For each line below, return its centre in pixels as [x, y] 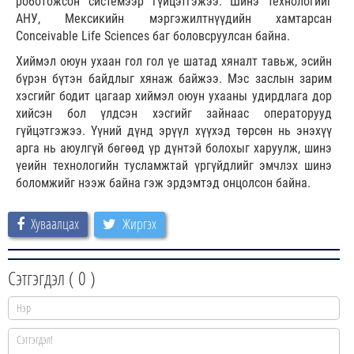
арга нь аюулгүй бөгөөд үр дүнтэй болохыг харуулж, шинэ [174, 149]
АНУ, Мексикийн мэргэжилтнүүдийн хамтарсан [174, 19]
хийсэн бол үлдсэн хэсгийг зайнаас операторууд [174, 114]
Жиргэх [139, 224]
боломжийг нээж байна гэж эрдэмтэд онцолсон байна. [163, 183]
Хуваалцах [55, 224]
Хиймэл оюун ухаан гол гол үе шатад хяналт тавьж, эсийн [174, 62]
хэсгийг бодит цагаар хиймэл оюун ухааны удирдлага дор [174, 96]
